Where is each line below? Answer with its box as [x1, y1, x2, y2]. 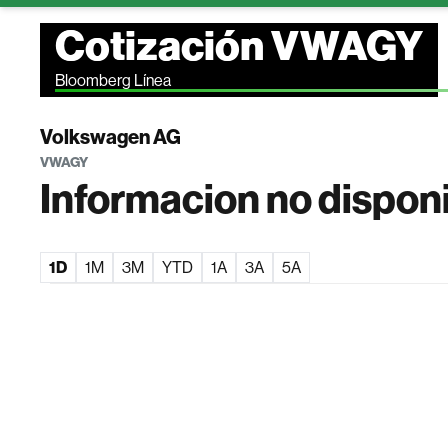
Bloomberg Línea [55, 71, 172, 90]
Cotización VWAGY [55, 22, 424, 71]
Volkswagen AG [40, 125, 182, 149]
